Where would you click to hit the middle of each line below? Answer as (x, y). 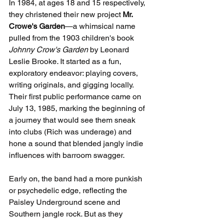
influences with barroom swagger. (67, 155)
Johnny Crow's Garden (48, 50)
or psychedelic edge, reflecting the (69, 191)
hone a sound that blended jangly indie (77, 144)
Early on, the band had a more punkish (77, 179)
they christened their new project (66, 15)
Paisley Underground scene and (66, 202)
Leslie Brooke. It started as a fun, (66, 62)
